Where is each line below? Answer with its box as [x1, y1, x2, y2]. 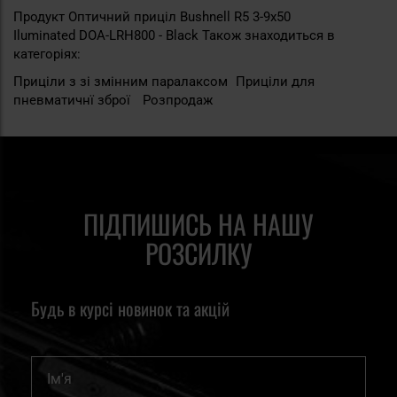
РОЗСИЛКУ [144, 233, 253, 274]
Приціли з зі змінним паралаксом [13, 74, 231, 90]
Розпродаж [143, 92, 213, 109]
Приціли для [236, 74, 315, 90]
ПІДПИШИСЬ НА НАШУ [83, 204, 314, 245]
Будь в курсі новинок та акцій [31, 295, 230, 323]
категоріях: [13, 46, 81, 63]
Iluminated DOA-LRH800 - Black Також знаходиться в [13, 27, 335, 44]
